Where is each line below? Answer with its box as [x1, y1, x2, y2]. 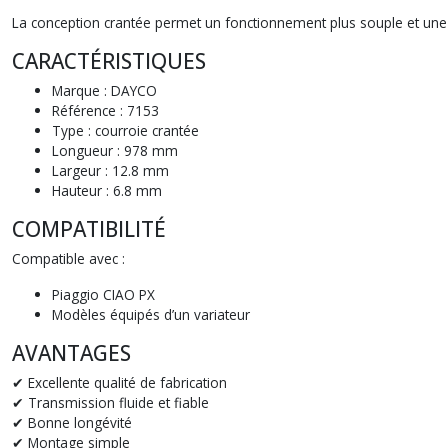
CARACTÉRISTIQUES [12, 47, 206, 75]
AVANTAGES [12, 339, 131, 367]
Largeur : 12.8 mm [52, 161, 169, 180]
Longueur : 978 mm [52, 141, 178, 160]
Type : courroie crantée [52, 121, 199, 140]
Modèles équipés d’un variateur [52, 305, 250, 324]
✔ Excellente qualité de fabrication [12, 373, 227, 392]
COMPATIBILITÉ [12, 215, 166, 243]
